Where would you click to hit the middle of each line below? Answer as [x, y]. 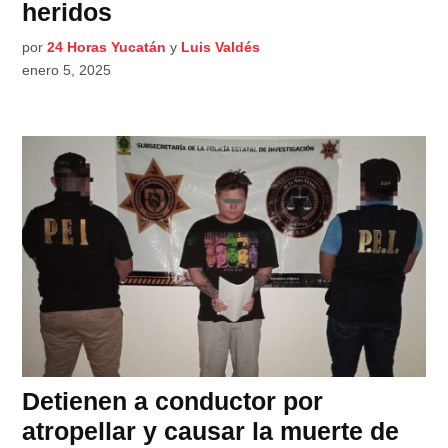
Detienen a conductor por [173, 400]
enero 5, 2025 [67, 70]
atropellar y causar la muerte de [211, 430]
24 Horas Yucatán [107, 47]
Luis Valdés [221, 47]
